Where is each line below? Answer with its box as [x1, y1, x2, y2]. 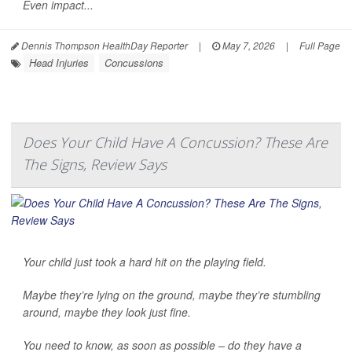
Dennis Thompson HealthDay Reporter [19, 38, 188, 52]
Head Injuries [29, 54, 89, 70]
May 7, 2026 [220, 38, 275, 52]
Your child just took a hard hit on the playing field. [23, 253, 266, 269]
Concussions [104, 54, 163, 70]
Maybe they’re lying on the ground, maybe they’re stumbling [23, 286, 321, 302]
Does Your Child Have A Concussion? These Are [23, 132, 328, 152]
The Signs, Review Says [23, 154, 167, 174]
